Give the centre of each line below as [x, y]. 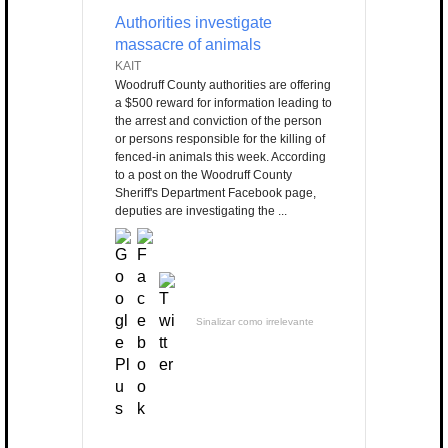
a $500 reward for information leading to [223, 103]
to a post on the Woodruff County [203, 175]
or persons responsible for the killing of [220, 139]
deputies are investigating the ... [201, 211]
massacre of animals [188, 45]
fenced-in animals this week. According [220, 157]
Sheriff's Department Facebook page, [215, 193]
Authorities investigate [193, 23]
